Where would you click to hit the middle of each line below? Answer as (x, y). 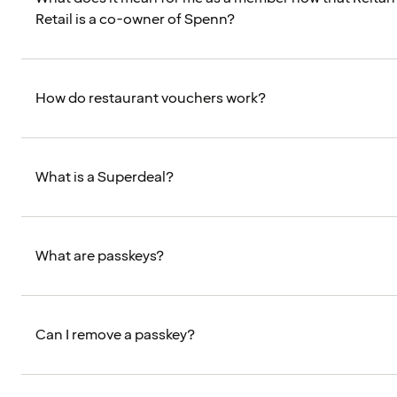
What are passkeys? (100, 257)
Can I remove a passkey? (115, 335)
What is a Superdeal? (105, 178)
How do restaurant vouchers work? (151, 99)
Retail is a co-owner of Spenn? (135, 20)
